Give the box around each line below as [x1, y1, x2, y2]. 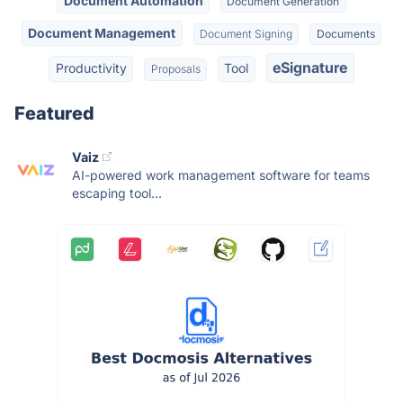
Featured [14, 102, 94, 124]
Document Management [28, 24, 176, 40]
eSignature [273, 58, 348, 77]
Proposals [150, 62, 201, 76]
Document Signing [200, 26, 292, 40]
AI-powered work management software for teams [72, 166, 370, 183]
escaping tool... [72, 184, 162, 201]
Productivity [55, 60, 127, 76]
